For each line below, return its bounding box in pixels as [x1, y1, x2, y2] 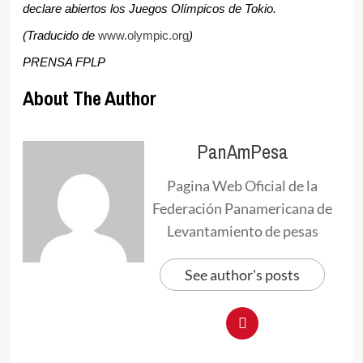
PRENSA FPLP [22, 56, 105, 70]
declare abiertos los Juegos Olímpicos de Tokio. [22, 2, 276, 16]
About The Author [22, 85, 156, 112]
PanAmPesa [196, 139, 288, 165]
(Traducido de [22, 29, 98, 43]
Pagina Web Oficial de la [167, 177, 318, 195]
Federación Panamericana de [152, 199, 332, 218]
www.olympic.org [97, 29, 189, 43]
